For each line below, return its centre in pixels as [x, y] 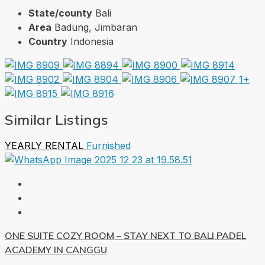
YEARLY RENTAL [46, 146]
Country [48, 42]
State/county [60, 13]
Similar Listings [56, 120]
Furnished [109, 146]
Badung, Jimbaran [96, 28]
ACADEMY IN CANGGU [56, 250]
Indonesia [92, 42]
